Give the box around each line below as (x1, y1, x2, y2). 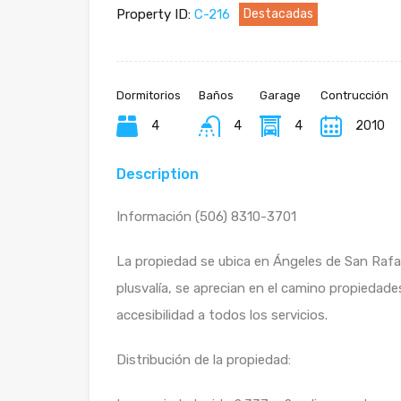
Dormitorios (116, 88, 181, 102)
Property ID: (116, 5, 191, 22)
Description (116, 165, 199, 183)
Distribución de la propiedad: (116, 351, 291, 368)
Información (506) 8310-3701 (116, 208, 296, 225)
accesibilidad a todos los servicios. (116, 306, 328, 323)
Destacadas (243, 5, 313, 21)
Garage (259, 88, 301, 102)
